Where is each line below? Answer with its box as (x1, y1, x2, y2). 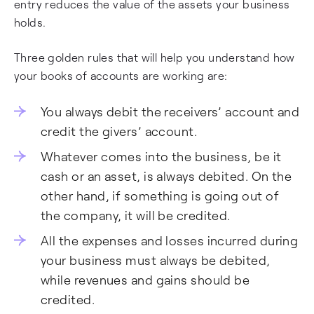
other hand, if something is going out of (41, 188, 280, 203)
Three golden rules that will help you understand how (14, 50, 295, 64)
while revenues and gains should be (41, 272, 250, 287)
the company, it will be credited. (41, 207, 231, 223)
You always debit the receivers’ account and (41, 104, 300, 119)
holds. (14, 15, 46, 29)
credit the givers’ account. (41, 123, 198, 139)
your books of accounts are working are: (14, 69, 228, 82)
